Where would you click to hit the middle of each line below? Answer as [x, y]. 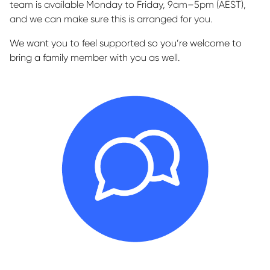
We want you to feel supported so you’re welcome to [126, 43]
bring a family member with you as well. [96, 58]
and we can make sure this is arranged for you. [111, 19]
